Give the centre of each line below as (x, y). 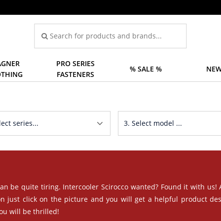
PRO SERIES (75, 63)
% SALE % (146, 69)
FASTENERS (75, 74)
